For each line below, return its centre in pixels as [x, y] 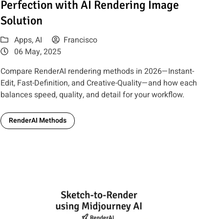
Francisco [81, 40]
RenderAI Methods [38, 121]
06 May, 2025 [37, 52]
